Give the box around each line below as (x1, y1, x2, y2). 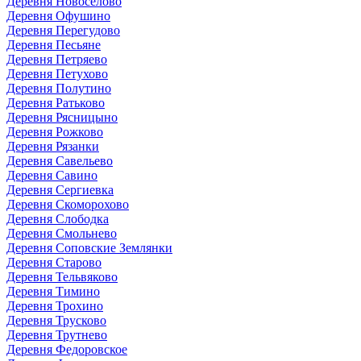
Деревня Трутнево (6, 327, 107, 342)
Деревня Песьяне (6, 37, 101, 52)
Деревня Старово (6, 255, 102, 269)
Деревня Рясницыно (6, 110, 118, 124)
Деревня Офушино (6, 8, 110, 23)
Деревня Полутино (6, 81, 111, 95)
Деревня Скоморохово (6, 197, 129, 211)
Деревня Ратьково (6, 95, 105, 110)
